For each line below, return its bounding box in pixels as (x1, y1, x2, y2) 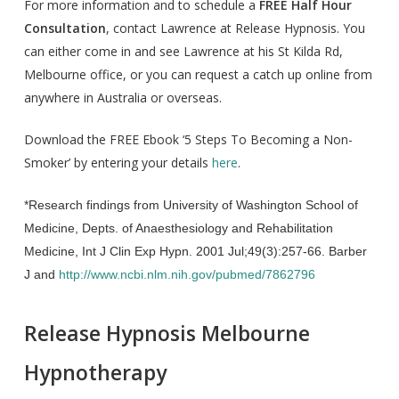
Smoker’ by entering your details (23, 154, 212, 171)
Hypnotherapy (23, 358, 167, 387)
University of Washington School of (162, 198, 358, 212)
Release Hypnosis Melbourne (23, 319, 310, 347)
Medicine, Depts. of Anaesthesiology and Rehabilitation (23, 221, 333, 235)
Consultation (23, 20, 106, 37)
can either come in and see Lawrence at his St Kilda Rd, (23, 43, 343, 60)
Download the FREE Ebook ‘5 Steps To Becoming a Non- (23, 131, 353, 148)
